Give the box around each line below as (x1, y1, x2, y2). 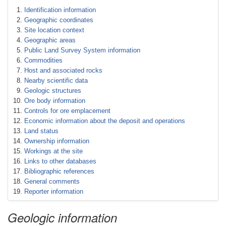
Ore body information (24, 97, 85, 104)
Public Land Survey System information (24, 46, 140, 54)
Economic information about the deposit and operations (24, 117, 185, 125)
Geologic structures (24, 87, 81, 94)
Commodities (24, 56, 63, 64)
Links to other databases (24, 157, 96, 165)
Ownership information (24, 137, 89, 145)
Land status (24, 127, 59, 135)
